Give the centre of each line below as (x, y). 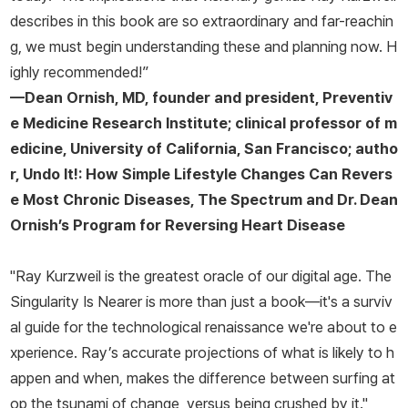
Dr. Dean (367, 200)
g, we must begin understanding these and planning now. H (204, 47)
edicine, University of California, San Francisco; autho (204, 149)
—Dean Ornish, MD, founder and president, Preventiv (201, 98)
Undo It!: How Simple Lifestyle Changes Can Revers (208, 174)
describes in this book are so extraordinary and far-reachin (202, 21)
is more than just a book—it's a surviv (267, 302)
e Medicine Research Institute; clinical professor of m (204, 123)
